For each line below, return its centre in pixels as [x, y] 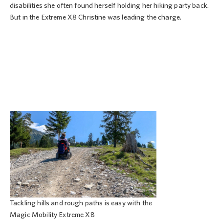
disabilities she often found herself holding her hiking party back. [109, 6]
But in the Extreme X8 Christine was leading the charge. [96, 18]
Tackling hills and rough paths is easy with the [81, 203]
